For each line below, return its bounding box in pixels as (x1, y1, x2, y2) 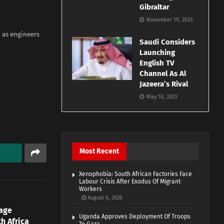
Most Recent (79, 147, 119, 156)
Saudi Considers (139, 37, 195, 47)
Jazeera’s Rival (139, 79, 188, 89)
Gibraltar (139, 2, 172, 12)
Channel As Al (139, 69, 186, 78)
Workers (79, 185, 102, 193)
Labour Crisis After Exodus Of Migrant (79, 178, 181, 185)
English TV (139, 58, 175, 68)
